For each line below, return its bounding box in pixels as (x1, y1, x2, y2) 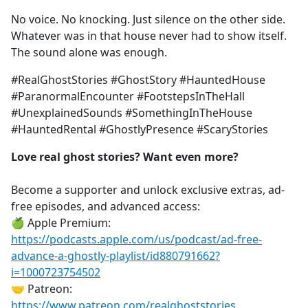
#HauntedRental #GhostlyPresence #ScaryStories (11, 122, 268, 137)
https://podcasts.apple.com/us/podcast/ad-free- (11, 232, 262, 247)
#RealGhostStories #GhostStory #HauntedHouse (11, 72, 265, 88)
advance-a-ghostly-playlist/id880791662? (11, 248, 220, 264)
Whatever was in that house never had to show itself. (11, 28, 287, 44)
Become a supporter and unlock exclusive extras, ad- (11, 182, 285, 198)
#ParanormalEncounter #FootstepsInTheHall (11, 89, 245, 104)
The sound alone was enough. (11, 45, 167, 60)
